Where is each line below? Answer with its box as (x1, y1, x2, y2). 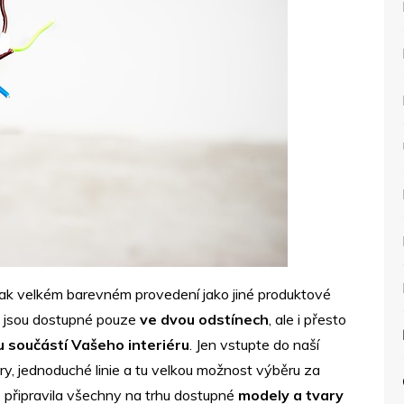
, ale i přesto (269, 310, 346, 328)
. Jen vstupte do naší (189, 335, 319, 353)
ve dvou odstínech (140, 310, 269, 328)
